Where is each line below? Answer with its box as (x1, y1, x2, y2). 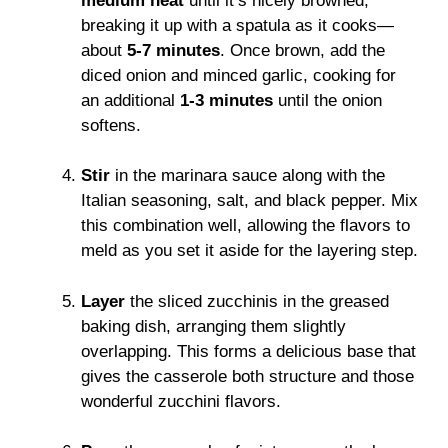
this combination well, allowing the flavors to (81, 216, 410, 236)
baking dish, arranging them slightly (81, 316, 346, 336)
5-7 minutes (127, 40, 220, 60)
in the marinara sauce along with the (110, 166, 385, 186)
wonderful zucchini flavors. (81, 391, 281, 411)
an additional (81, 90, 180, 110)
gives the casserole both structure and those (81, 366, 414, 386)
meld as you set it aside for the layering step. (81, 241, 418, 261)
